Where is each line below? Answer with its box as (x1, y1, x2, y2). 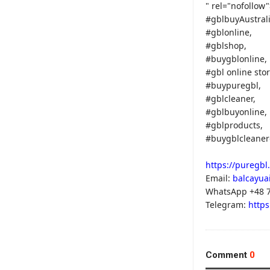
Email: (206, 172, 233, 184)
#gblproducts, (206, 119, 263, 131)
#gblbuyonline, (206, 106, 267, 118)
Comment (206, 250, 250, 260)
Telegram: (206, 199, 248, 210)
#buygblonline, (206, 53, 267, 64)
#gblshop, (206, 40, 246, 51)
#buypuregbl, (206, 80, 261, 91)
